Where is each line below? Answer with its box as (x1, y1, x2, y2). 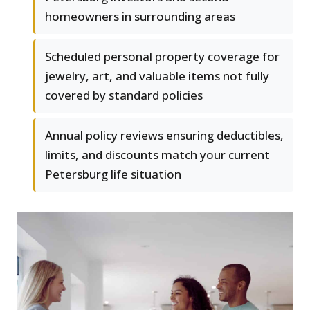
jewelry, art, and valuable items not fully (45, 68, 269, 84)
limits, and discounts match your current (45, 147, 270, 163)
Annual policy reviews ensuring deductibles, (45, 127, 284, 144)
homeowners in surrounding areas (45, 8, 235, 25)
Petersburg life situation (45, 166, 181, 183)
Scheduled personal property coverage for (45, 48, 280, 65)
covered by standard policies (45, 87, 203, 104)
